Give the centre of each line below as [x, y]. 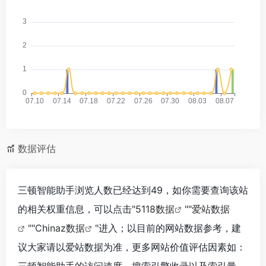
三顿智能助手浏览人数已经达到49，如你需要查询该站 [133, 190]
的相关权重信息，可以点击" [77, 209]
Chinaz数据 [60, 228]
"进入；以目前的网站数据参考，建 [168, 228]
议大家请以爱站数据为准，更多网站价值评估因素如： [132, 247]
